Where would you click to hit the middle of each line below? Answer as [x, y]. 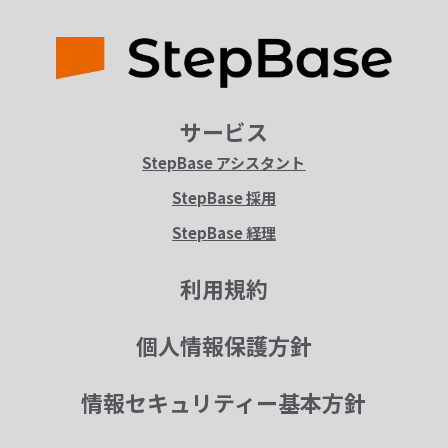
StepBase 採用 [223, 198]
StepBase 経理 [223, 233]
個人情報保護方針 [223, 345]
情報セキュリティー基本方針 [224, 402]
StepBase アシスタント [224, 163]
